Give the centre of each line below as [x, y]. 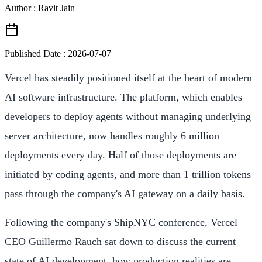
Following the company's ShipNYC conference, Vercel [121, 222]
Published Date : [36, 53]
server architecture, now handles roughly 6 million [112, 135]
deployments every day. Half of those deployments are [120, 155]
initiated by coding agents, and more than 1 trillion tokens [128, 174]
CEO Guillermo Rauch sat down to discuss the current [120, 241]
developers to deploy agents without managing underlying [128, 116]
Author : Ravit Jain [40, 8]
